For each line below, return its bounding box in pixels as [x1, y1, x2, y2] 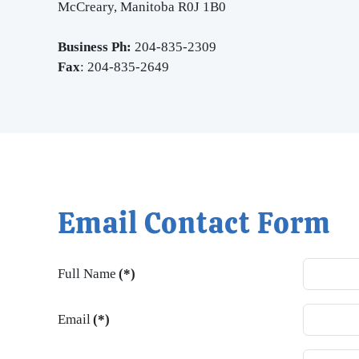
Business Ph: [58, 39, 131, 54]
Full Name [58, 266, 116, 282]
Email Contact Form [58, 204, 331, 242]
